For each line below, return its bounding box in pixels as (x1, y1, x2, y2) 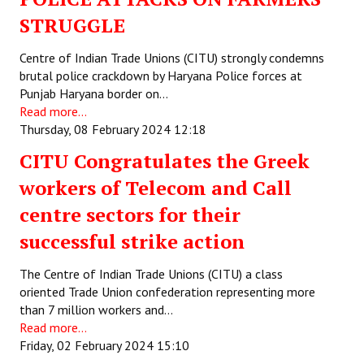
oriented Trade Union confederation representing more (19, 284, 315, 300)
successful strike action (19, 228, 245, 254)
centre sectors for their (19, 201, 240, 227)
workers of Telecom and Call (19, 175, 292, 201)
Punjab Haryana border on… (19, 85, 168, 102)
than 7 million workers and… (19, 301, 173, 318)
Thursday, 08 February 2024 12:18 (19, 121, 206, 137)
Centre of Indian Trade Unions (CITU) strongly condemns (19, 50, 324, 66)
